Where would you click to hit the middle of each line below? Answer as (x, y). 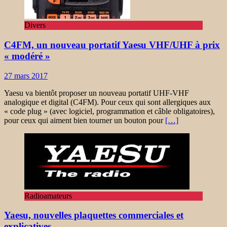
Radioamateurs (48, 196)
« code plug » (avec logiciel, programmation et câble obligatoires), (109, 111)
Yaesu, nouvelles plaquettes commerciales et (94, 215)
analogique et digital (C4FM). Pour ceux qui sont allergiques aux (107, 102)
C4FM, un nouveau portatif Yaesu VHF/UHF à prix (112, 45)
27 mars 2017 (26, 75)
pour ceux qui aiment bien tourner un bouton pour (85, 120)
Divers (35, 25)
